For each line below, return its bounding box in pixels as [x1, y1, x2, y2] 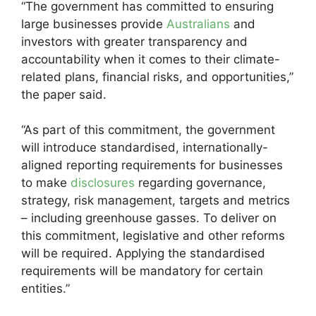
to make [21, 176, 71, 190]
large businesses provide [21, 16, 166, 31]
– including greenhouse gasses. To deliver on [21, 211, 276, 225]
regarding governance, [138, 176, 266, 190]
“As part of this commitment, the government [21, 123, 275, 137]
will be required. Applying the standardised [21, 246, 265, 260]
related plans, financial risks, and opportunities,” [21, 69, 293, 84]
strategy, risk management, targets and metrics [21, 193, 290, 207]
